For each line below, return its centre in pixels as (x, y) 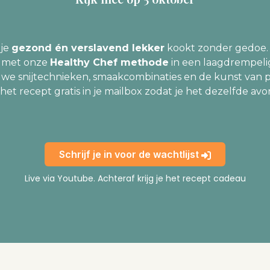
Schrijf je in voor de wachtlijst (130, 155)
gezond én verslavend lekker (88, 48)
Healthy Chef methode (109, 63)
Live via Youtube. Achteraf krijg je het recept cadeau (135, 179)
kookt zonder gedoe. (216, 48)
